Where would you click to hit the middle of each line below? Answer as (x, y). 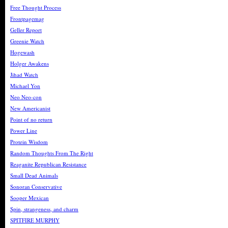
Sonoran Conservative (36, 187)
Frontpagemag (27, 19)
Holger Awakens (30, 63)
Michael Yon (25, 86)
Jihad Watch (24, 75)
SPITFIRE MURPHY (35, 220)
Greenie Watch (27, 41)
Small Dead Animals (34, 175)
